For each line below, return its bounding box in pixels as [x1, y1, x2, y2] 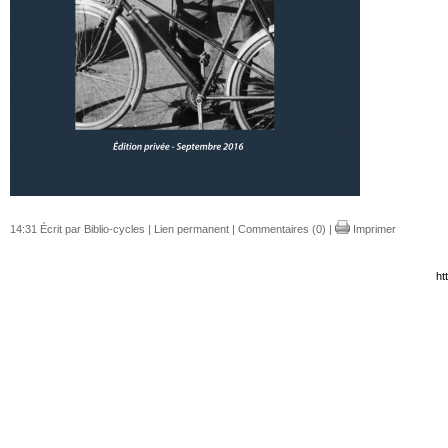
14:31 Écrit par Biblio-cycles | [10, 222, 154, 235]
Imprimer [350, 222, 396, 235]
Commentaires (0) [238, 222, 326, 235]
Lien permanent [154, 222, 229, 235]
